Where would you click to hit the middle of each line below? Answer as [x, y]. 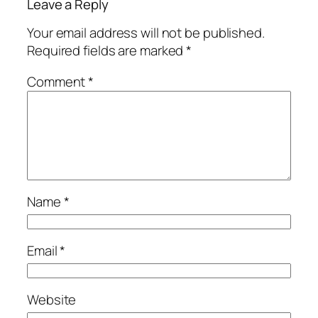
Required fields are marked [107, 50]
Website [52, 300]
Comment [58, 81]
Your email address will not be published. [146, 33]
